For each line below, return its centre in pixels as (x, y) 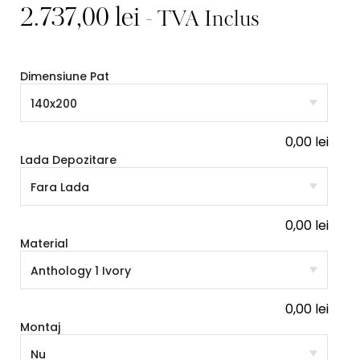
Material (44, 243)
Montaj (40, 327)
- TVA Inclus (202, 20)
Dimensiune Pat (65, 76)
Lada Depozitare (68, 160)
